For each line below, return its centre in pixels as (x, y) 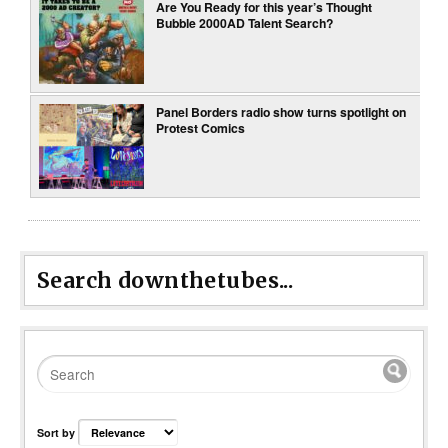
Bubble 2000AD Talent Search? (245, 23)
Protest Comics (201, 128)
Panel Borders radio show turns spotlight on (281, 112)
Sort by (57, 432)
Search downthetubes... (165, 281)
